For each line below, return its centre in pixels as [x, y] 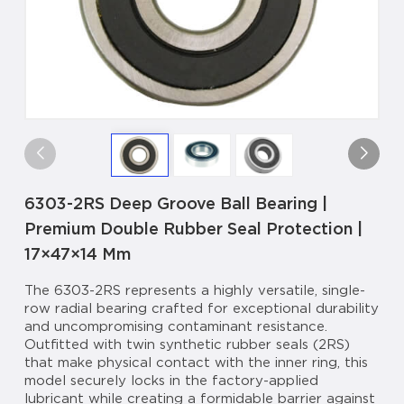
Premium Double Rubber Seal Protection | [193, 229]
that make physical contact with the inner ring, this [196, 363]
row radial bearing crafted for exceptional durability [201, 309]
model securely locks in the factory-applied [171, 381]
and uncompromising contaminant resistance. [175, 327]
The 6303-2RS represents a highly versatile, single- [194, 291]
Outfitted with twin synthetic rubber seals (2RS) [187, 345]
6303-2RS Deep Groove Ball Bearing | [175, 204]
